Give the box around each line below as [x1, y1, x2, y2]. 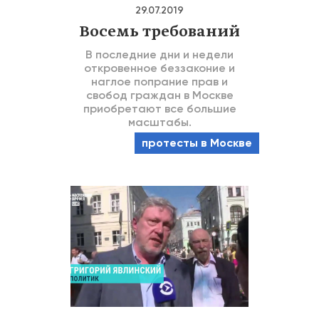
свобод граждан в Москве [85, 88, 234, 102]
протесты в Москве [142, 136, 252, 150]
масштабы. [127, 115, 192, 129]
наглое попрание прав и [91, 75, 228, 88]
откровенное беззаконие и [84, 61, 235, 75]
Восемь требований [79, 22, 240, 42]
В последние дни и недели [85, 48, 234, 61]
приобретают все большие [83, 102, 236, 115]
